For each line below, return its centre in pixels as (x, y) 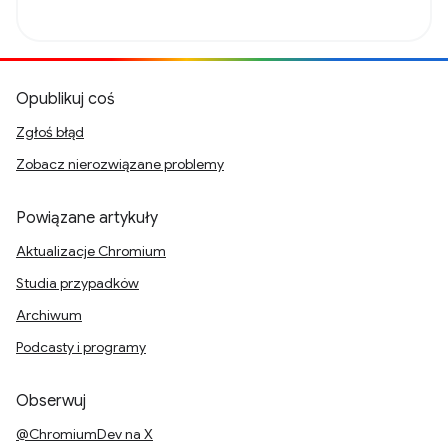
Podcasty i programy (81, 347)
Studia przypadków (77, 283)
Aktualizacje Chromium (91, 251)
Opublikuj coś (65, 99)
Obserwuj (51, 401)
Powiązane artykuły (87, 218)
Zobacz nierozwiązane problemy (120, 164)
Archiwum (49, 315)
